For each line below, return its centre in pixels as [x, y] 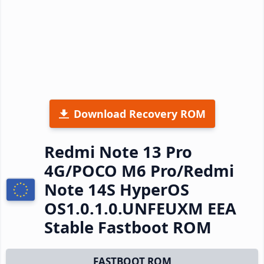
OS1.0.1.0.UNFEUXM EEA [140, 208]
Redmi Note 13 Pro [118, 151]
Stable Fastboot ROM [128, 227]
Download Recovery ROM [139, 113]
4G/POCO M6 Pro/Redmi [139, 170]
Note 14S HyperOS [117, 189]
